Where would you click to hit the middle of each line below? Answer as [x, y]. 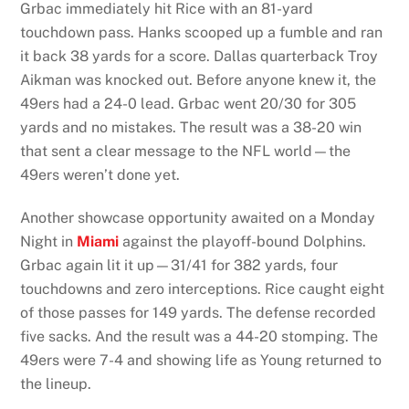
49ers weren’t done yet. [100, 174]
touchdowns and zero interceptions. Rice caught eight [203, 288]
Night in [49, 241]
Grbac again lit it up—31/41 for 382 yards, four [179, 265]
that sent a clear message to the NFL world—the [186, 151]
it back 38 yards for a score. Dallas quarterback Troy [199, 56]
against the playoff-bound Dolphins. [245, 241]
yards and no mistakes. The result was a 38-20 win [191, 127]
